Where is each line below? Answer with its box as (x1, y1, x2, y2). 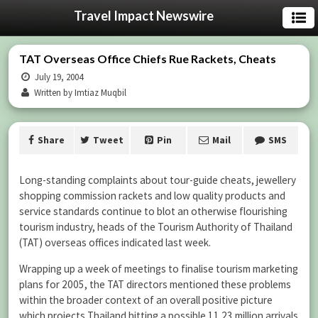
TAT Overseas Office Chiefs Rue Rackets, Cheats (19, 52, 276, 65)
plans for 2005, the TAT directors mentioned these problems (19, 278, 291, 292)
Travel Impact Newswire (73, 8, 214, 23)
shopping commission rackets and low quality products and (19, 189, 285, 202)
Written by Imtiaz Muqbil (32, 87, 127, 99)
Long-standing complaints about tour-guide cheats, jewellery (19, 173, 296, 187)
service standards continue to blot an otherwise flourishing (19, 204, 287, 218)
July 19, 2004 (33, 71, 84, 83)
